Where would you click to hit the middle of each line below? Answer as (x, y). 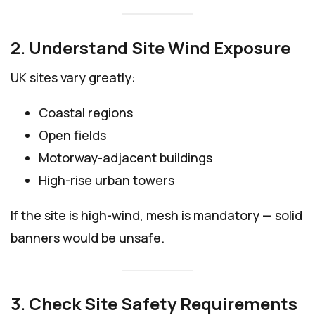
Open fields (72, 135)
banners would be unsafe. (88, 237)
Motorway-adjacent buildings (126, 157)
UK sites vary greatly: (73, 77)
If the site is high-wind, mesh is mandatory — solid (156, 215)
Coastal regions (86, 112)
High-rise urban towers (107, 180)
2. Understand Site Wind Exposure (150, 47)
